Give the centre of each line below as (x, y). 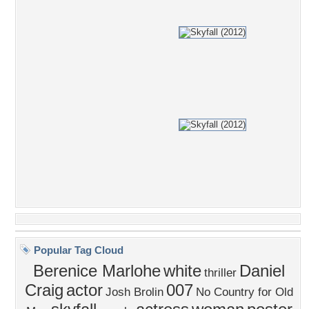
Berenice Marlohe (97, 271)
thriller (220, 272)
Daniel (262, 271)
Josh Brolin (134, 292)
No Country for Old (245, 292)
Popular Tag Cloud (77, 250)
